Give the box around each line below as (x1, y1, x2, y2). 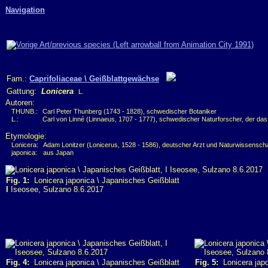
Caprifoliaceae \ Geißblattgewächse (29, 74, 159, 83)
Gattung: (7, 87, 41, 96)
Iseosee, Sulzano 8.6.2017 (8, 185, 103, 194)
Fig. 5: (195, 258, 218, 267)
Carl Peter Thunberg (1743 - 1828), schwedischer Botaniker (42, 108, 217, 115)
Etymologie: (5, 132, 47, 141)
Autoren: (5, 98, 35, 107)
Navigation (5, 5, 45, 14)
